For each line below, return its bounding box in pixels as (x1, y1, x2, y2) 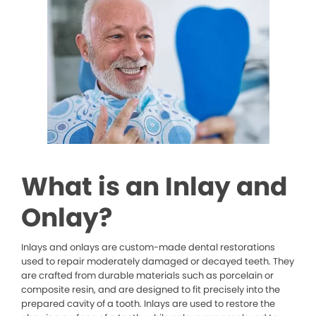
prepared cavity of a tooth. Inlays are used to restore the (21, 297, 275, 311)
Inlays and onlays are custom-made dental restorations (21, 241, 275, 255)
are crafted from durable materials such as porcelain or (21, 269, 274, 283)
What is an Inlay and (21, 169, 287, 205)
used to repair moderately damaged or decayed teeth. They (21, 255, 294, 269)
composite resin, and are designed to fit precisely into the (21, 283, 280, 297)
